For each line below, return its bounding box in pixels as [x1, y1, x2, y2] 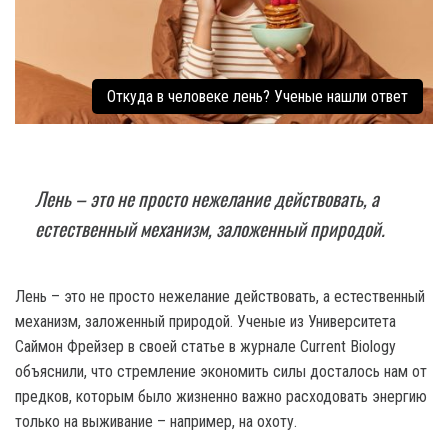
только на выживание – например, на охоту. [15, 412, 297, 432]
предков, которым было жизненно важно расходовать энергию [15, 387, 427, 407]
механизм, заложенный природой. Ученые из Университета [15, 312, 396, 332]
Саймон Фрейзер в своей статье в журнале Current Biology [15, 337, 396, 357]
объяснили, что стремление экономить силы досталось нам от [15, 362, 427, 382]
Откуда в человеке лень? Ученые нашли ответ [107, 87, 408, 107]
